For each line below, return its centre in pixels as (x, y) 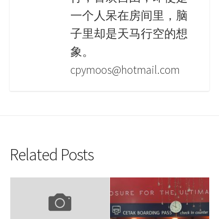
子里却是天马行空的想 (129, 33)
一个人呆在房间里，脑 (129, 15)
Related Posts (52, 155)
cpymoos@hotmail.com (125, 69)
